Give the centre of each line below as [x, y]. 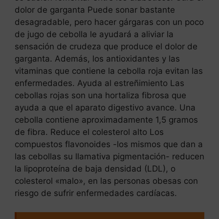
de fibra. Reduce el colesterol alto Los [89, 132]
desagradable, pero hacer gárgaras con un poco [109, 22]
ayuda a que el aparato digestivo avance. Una [105, 108]
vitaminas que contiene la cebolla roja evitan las [109, 71]
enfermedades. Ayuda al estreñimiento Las [99, 83]
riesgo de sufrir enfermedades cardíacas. [96, 193]
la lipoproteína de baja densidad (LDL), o [95, 169]
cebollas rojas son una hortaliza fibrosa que [100, 96]
